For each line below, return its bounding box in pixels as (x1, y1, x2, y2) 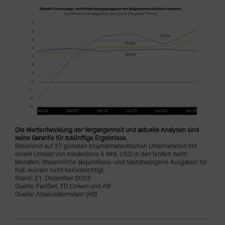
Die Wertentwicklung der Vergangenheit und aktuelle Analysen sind (15, 127, 199, 134)
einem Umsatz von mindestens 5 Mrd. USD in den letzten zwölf (15, 151, 187, 158)
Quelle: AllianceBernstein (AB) (15, 191, 97, 198)
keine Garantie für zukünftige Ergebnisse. (15, 135, 128, 142)
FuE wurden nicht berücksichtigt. (15, 167, 105, 174)
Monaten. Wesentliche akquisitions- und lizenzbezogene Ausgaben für (15, 159, 207, 166)
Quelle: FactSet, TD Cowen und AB (15, 183, 110, 190)
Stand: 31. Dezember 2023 (15, 175, 91, 182)
